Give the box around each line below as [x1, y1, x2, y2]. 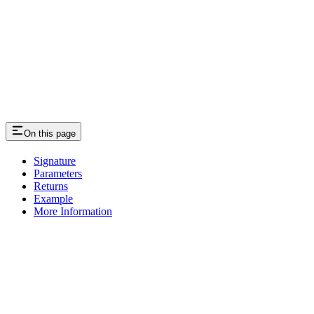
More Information [34, 205, 112, 217]
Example [34, 192, 73, 205]
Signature [34, 154, 76, 167]
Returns [34, 179, 68, 192]
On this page [24, 128, 76, 139]
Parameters [34, 167, 82, 179]
